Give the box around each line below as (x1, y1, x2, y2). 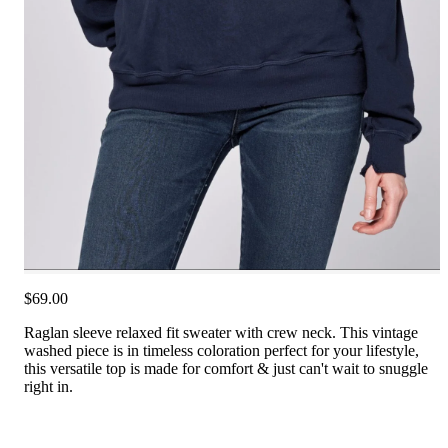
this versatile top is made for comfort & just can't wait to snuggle (24, 359, 428, 377)
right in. (24, 377, 73, 395)
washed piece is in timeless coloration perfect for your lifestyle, (24, 341, 419, 359)
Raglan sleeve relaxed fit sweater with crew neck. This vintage (24, 323, 418, 341)
